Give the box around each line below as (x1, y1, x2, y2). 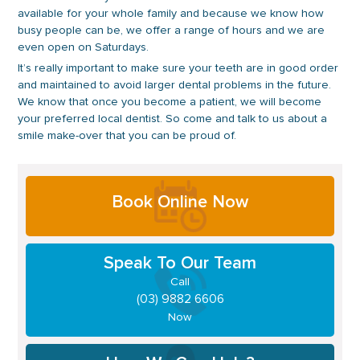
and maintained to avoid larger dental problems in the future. (18, 78, 332, 92)
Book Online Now (112, 190, 248, 212)
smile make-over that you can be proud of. (18, 129, 237, 142)
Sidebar (25, 196, 88, 214)
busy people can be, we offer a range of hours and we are (18, 23, 325, 37)
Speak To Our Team (104, 252, 256, 274)
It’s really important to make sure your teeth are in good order (18, 61, 339, 75)
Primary (25, 176, 87, 194)
